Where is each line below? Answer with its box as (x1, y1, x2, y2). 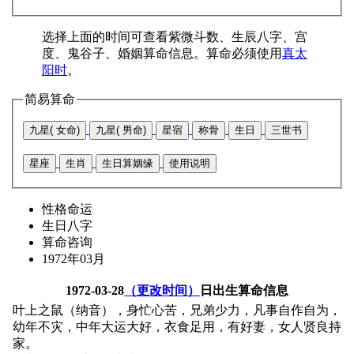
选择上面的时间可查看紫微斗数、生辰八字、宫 (42, 29, 307, 43)
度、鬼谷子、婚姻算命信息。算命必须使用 (42, 46, 282, 60)
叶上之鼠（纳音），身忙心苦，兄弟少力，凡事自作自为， (13, 303, 341, 317)
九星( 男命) (96, 123, 146, 136)
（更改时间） (124, 283, 200, 297)
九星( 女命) (29, 123, 80, 136)
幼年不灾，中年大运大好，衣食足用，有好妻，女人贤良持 (13, 319, 341, 333)
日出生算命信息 (200, 283, 288, 297)
